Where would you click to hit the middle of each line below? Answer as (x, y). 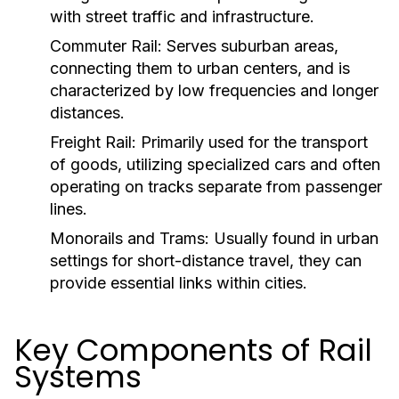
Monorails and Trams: (130, 238)
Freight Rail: (93, 142)
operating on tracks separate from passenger (216, 187)
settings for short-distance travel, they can (206, 261)
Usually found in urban (294, 238)
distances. (87, 113)
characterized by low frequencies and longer (214, 90)
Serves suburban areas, (250, 46)
